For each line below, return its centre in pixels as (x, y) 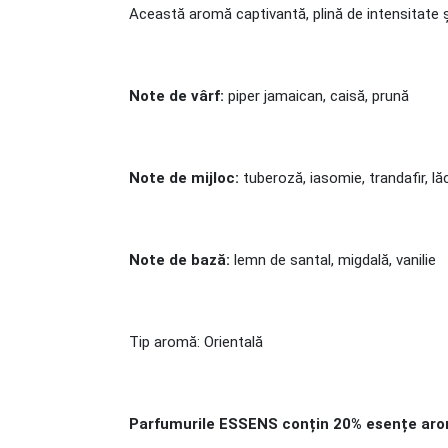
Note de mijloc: (184, 178)
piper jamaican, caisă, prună (316, 96)
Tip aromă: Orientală (196, 342)
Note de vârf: (176, 96)
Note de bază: (179, 260)
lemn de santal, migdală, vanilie (333, 260)
